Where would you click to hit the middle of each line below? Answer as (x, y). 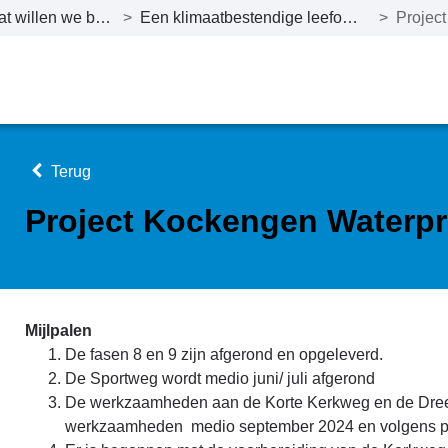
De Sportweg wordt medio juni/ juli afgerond (220, 378)
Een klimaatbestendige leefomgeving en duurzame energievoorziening (350, 17)
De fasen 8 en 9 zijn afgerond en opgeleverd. (224, 354)
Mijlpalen (58, 330)
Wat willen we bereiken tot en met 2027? (102, 17)
